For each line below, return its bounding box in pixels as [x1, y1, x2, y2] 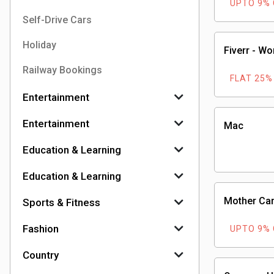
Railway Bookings [23, 64, 102, 76]
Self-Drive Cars [23, 14, 92, 26]
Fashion [23, 223, 59, 235]
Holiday [23, 39, 56, 51]
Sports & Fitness [23, 196, 100, 209]
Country [23, 249, 59, 261]
